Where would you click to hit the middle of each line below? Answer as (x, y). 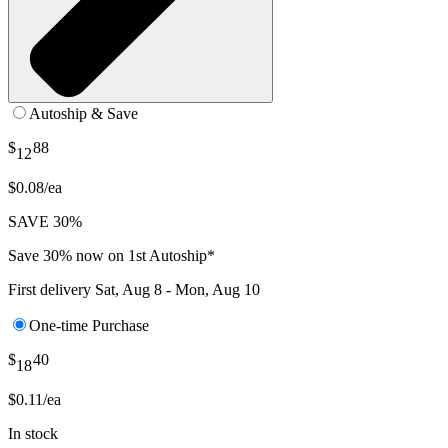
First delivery (51, 289)
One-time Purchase (89, 325)
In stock (33, 434)
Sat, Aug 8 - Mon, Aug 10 (177, 289)
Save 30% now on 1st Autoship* (111, 255)
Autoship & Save (83, 113)
